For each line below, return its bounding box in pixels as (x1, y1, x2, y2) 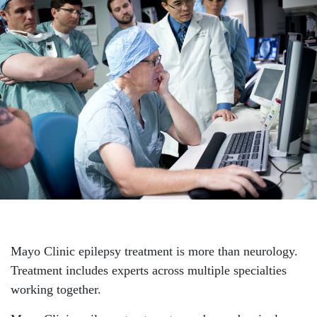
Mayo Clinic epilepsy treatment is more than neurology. (11, 244, 298, 259)
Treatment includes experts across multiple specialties (11, 263, 287, 278)
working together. (11, 282, 101, 297)
